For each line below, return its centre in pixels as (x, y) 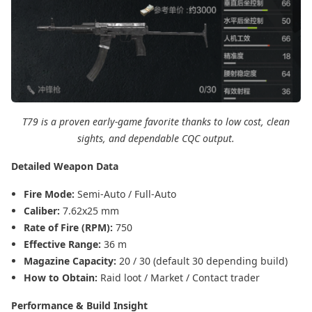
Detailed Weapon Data (65, 166)
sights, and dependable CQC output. (156, 139)
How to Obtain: (62, 278)
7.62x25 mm (91, 211)
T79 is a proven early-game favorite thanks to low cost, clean (156, 122)
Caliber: (43, 211)
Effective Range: (64, 244)
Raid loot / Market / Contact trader (180, 278)
